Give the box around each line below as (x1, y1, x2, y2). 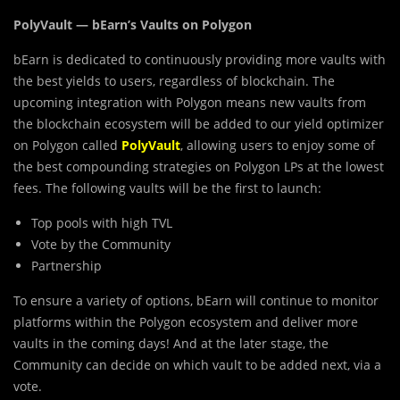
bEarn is (13, 51, 66, 69)
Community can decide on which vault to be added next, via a (13, 356, 381, 374)
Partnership (31, 257, 102, 275)
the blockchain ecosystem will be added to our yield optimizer (13, 115, 384, 133)
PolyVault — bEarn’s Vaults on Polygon (13, 16, 252, 34)
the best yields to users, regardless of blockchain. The (13, 72, 335, 90)
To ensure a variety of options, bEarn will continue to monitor (13, 292, 379, 310)
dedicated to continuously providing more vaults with (66, 51, 386, 69)
